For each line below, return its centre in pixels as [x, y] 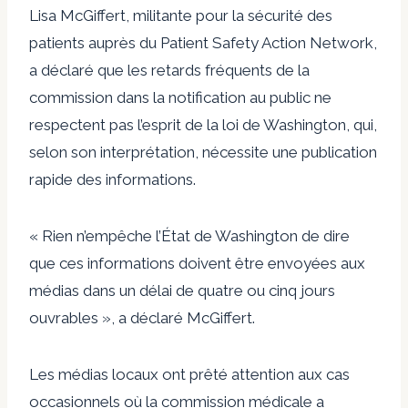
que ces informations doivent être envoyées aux [197, 263]
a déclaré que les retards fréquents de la [169, 70]
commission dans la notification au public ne [180, 97]
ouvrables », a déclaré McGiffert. [142, 317]
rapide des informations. [112, 179]
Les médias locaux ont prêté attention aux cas [189, 374]
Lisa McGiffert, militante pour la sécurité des [181, 15]
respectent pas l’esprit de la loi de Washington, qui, [203, 124]
